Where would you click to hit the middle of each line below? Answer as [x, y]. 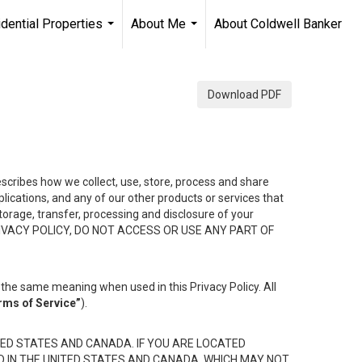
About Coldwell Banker [278, 24]
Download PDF [244, 95]
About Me [158, 24]
